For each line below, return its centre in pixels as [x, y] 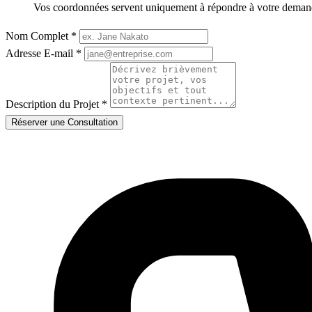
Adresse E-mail [41, 53]
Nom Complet [38, 36]
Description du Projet [54, 104]
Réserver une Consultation [64, 122]
